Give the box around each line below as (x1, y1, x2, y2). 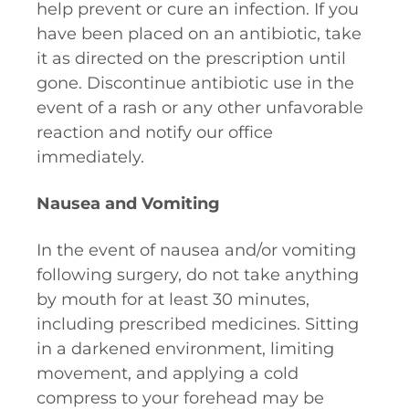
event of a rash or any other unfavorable (37, 98, 363, 118)
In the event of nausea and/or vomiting (37, 240, 356, 260)
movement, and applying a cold (37, 363, 299, 383)
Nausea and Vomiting (37, 194, 220, 214)
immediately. (37, 147, 149, 167)
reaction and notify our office (37, 122, 273, 142)
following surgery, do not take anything (37, 265, 359, 285)
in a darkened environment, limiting (37, 339, 334, 359)
